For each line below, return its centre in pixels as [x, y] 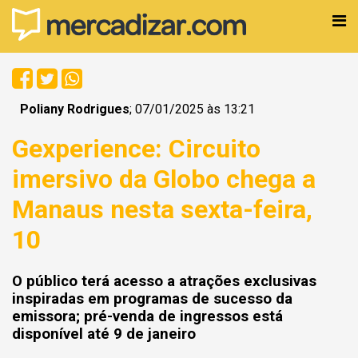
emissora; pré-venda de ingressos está [147, 316]
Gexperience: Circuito [136, 149]
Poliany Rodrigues [75, 109]
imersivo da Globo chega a [164, 179]
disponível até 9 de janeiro [104, 334]
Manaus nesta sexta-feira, [162, 210]
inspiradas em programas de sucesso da [152, 298]
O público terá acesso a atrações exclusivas [164, 281]
